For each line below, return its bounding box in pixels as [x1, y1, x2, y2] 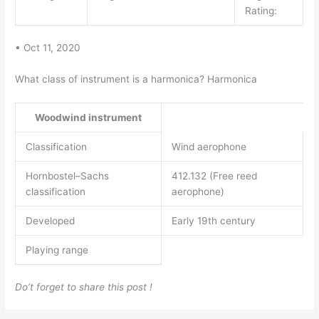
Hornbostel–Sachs [25, 169, 109, 182]
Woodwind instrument [35, 111, 142, 123]
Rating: [244, 4, 277, 16]
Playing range [25, 244, 88, 256]
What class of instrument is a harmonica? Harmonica [15, 73, 258, 85]
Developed [25, 214, 75, 226]
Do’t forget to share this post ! [15, 281, 153, 293]
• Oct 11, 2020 [15, 42, 81, 54]
